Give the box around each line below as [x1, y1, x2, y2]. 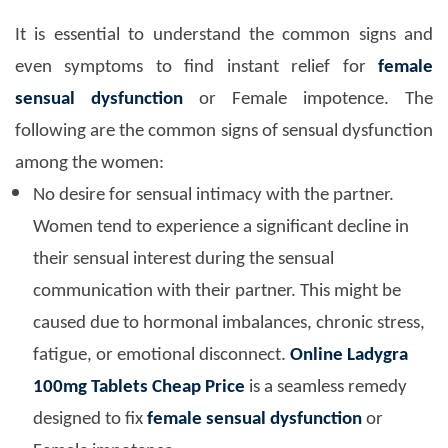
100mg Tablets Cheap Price [33, 378, 245, 398]
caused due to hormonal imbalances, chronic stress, [33, 314, 425, 334]
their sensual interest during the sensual [33, 250, 334, 270]
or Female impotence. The [183, 90, 433, 110]
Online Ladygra [290, 346, 408, 366]
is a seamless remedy [249, 378, 407, 398]
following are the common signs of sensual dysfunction [15, 122, 433, 142]
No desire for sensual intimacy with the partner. [33, 186, 394, 206]
